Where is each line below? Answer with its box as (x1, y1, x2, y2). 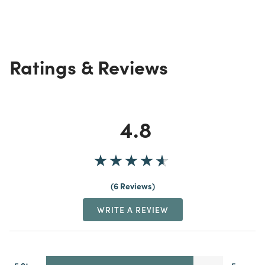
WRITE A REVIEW (96, 203, 169, 215)
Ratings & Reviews (9, 53, 168, 79)
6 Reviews (113, 179, 152, 192)
